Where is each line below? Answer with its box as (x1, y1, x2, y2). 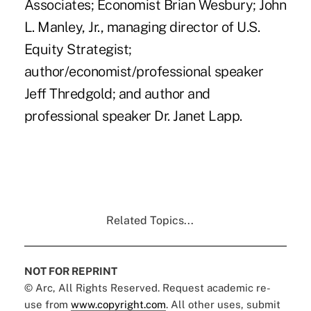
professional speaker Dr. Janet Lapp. (24, 107, 242, 124)
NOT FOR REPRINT (24, 264, 117, 277)
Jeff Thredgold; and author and (24, 85, 210, 102)
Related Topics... (106, 213, 194, 227)
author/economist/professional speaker (24, 62, 264, 80)
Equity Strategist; (24, 40, 132, 58)
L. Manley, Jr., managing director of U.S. (24, 18, 260, 35)
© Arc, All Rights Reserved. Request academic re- (24, 281, 271, 294)
